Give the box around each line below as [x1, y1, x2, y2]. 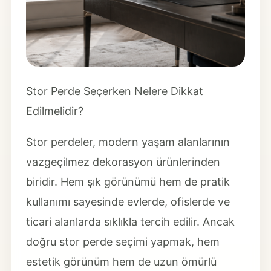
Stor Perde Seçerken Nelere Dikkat [25, 85, 203, 97]
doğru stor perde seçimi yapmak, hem [25, 235, 220, 248]
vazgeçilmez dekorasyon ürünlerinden [25, 155, 220, 168]
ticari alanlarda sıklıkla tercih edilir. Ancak [25, 215, 235, 228]
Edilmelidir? [25, 105, 83, 117]
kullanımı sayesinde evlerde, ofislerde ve [25, 195, 230, 208]
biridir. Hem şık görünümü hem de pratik [25, 175, 230, 188]
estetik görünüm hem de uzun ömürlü [25, 255, 217, 268]
